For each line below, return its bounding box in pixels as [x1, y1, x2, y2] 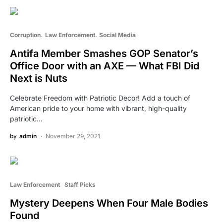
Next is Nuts [10, 72, 67, 85]
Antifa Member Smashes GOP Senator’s [10, 48, 198, 60]
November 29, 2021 [46, 132, 100, 140]
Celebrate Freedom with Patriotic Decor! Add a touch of [10, 94, 190, 103]
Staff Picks [64, 181, 96, 189]
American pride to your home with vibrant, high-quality [10, 104, 187, 113]
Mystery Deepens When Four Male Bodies [10, 197, 208, 210]
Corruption [10, 31, 41, 39]
